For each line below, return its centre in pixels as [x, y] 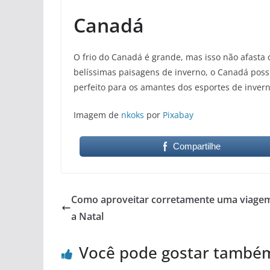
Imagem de [97, 115]
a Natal [87, 217]
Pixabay [178, 115]
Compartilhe [197, 146]
